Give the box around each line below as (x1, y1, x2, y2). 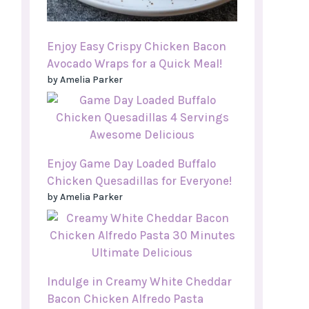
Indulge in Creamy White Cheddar (47, 274, 232, 288)
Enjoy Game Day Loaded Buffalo (47, 157, 216, 171)
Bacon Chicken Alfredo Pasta (47, 291, 203, 306)
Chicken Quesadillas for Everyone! (47, 174, 232, 188)
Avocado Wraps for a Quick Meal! (47, 56, 222, 70)
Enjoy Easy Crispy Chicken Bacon (47, 39, 226, 53)
